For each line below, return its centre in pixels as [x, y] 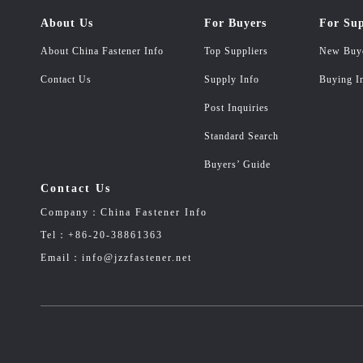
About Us [67, 23]
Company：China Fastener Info [124, 212]
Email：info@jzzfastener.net [116, 258]
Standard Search [241, 136]
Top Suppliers [236, 51]
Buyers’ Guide [237, 164]
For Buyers [235, 23]
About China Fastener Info [102, 51]
